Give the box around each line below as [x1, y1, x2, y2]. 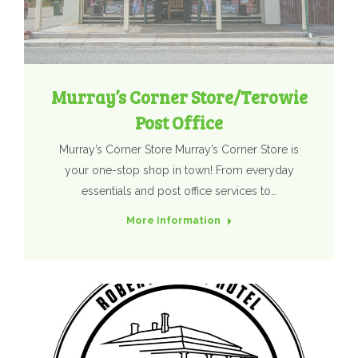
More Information [125, 214, 221, 227]
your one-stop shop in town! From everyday [64, 164, 294, 177]
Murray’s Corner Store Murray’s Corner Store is [59, 143, 299, 157]
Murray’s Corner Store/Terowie [50, 85, 308, 109]
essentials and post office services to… [82, 185, 276, 198]
